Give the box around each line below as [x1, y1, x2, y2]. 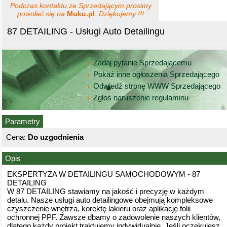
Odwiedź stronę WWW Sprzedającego [91, 81, 222, 90]
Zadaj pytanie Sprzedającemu [91, 58, 194, 67]
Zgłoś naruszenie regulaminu [91, 93, 188, 102]
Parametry [5, 117, 40, 126]
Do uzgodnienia [28, 133, 84, 141]
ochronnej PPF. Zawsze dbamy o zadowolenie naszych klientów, [7, 213, 220, 221]
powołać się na [17, 10, 67, 18]
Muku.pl [67, 10, 95, 18]
